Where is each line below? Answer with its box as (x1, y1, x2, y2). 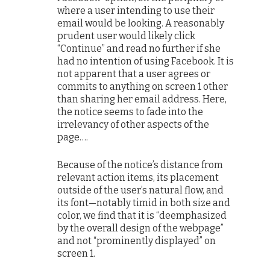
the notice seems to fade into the (57, 106, 204, 118)
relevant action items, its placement (57, 172, 219, 184)
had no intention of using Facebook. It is (57, 55, 234, 67)
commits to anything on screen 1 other (57, 81, 228, 93)
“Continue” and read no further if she (57, 43, 221, 55)
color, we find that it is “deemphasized (57, 210, 227, 222)
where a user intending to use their (57, 5, 215, 17)
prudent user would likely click (57, 30, 196, 42)
